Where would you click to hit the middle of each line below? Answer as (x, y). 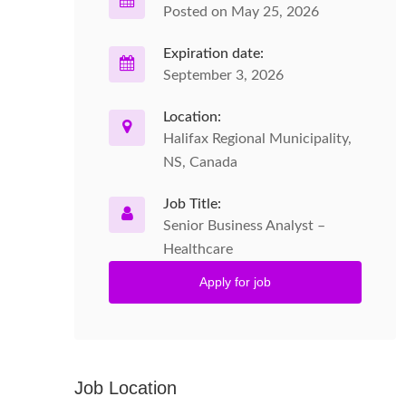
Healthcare (198, 249)
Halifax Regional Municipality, (257, 139)
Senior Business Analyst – (244, 226)
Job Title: (192, 204)
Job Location (126, 388)
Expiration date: (213, 53)
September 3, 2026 (223, 75)
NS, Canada (200, 162)
